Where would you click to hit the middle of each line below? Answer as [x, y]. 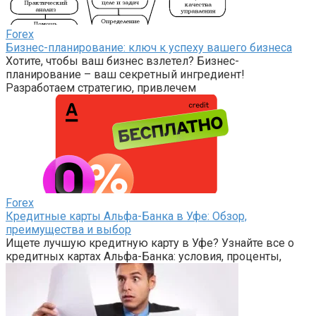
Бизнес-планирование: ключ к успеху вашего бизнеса [149, 47]
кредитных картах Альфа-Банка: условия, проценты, [144, 256]
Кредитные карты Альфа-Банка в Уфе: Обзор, [126, 216]
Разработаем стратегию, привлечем [101, 87]
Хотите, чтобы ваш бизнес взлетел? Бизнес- [122, 61]
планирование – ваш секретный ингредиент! [125, 74]
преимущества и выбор [68, 229]
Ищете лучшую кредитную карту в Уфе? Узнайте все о [150, 243]
